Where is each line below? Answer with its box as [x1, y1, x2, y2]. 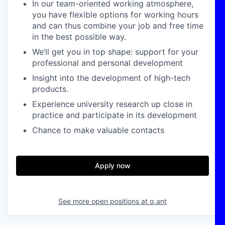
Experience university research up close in [32, 98, 192, 109]
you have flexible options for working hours [32, 9, 198, 20]
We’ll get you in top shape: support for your [32, 46, 198, 57]
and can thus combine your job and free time [32, 20, 203, 31]
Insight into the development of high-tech [32, 72, 190, 83]
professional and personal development [32, 57, 183, 68]
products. [32, 83, 68, 94]
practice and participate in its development [32, 109, 197, 120]
